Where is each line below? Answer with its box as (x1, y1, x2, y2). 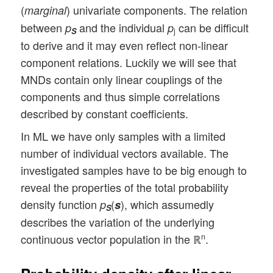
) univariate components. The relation (66, 1, 248, 18)
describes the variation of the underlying (21, 213, 215, 230)
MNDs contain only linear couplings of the (21, 71, 223, 87)
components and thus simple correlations (21, 88, 221, 104)
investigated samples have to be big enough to (21, 161, 247, 178)
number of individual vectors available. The (21, 144, 229, 161)
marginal (24, 2, 67, 18)
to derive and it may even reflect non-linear (21, 37, 229, 53)
